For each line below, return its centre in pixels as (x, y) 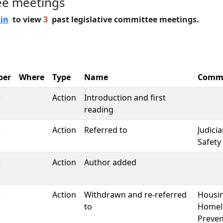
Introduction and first (125, 98)
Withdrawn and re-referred (135, 195)
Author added (110, 162)
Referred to (106, 130)
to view (26, 19)
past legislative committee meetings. (123, 19)
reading (99, 110)
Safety (209, 142)
